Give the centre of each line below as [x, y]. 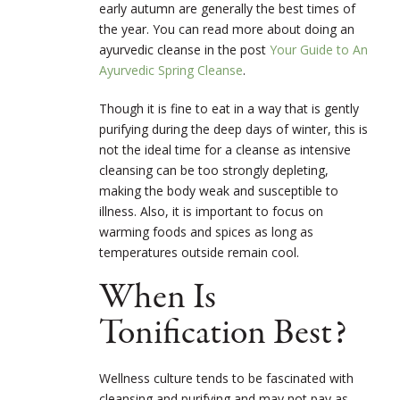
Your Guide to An [319, 49]
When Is [158, 297]
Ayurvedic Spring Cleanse [171, 70]
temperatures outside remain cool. [201, 252]
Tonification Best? [223, 333]
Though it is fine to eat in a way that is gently [229, 108]
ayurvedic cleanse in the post [184, 49]
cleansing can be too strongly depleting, [214, 170]
